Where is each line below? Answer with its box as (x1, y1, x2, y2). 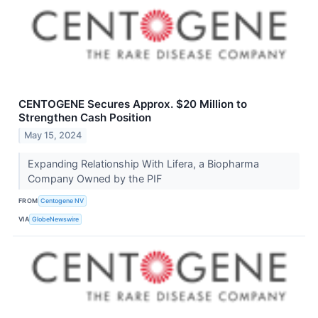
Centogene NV (40, 196, 84, 204)
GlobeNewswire (32, 214, 79, 223)
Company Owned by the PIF (27, 172, 165, 185)
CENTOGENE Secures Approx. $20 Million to (18, 97, 247, 111)
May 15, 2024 (24, 130, 82, 141)
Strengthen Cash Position (18, 110, 151, 124)
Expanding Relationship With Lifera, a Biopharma (27, 158, 259, 170)
